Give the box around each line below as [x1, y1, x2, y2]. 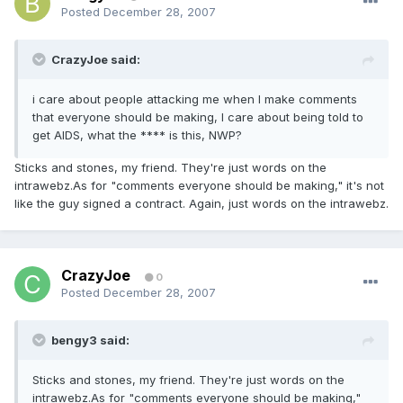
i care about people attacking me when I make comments [32, 92, 357, 107]
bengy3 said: [51, 333, 130, 348]
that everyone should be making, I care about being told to [32, 110, 363, 125]
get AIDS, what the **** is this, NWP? [32, 128, 242, 143]
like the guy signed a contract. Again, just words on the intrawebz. [14, 196, 389, 211]
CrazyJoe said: [51, 52, 140, 67]
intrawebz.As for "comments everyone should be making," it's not [14, 178, 384, 193]
